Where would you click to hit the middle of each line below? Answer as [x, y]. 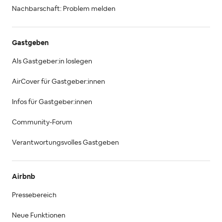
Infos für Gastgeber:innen [52, 102]
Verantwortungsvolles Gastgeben [65, 142]
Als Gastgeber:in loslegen [52, 61]
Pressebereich [34, 195]
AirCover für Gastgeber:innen [58, 82]
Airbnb [24, 177]
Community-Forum [42, 122]
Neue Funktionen [39, 215]
